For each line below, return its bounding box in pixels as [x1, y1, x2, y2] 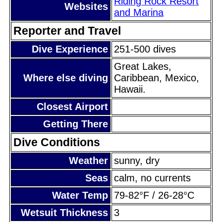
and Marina [114, 6, 164, 18]
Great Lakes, [114, 60, 171, 72]
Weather [69, 155, 108, 166]
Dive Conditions [13, 135, 100, 149]
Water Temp [52, 189, 108, 201]
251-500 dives [114, 43, 176, 55]
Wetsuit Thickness [21, 207, 108, 218]
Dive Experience [32, 43, 108, 55]
